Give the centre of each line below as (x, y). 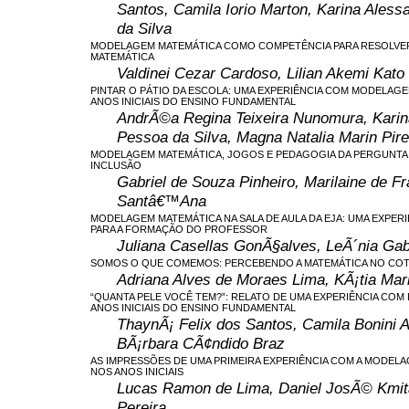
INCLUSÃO (116, 165)
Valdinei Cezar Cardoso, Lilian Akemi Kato (261, 73)
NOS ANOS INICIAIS (137, 371)
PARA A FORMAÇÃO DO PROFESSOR (179, 229)
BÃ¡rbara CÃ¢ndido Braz (201, 343)
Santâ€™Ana (162, 200)
